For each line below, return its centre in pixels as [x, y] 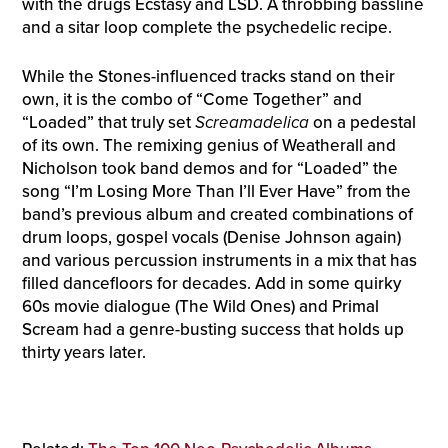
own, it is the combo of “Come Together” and [191, 99]
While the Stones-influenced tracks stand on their [208, 76]
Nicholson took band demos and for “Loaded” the [209, 168]
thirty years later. [83, 352]
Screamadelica [251, 122]
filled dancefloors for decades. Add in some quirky [211, 283]
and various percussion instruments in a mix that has [219, 260]
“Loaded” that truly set [108, 122]
